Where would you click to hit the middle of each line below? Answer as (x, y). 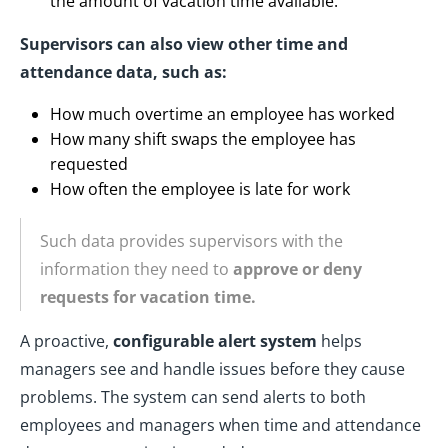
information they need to (136, 269)
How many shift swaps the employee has (203, 139)
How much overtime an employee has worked (222, 114)
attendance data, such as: (123, 72)
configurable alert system (215, 341)
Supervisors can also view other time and (184, 44)
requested (89, 164)
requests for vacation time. (148, 297)
